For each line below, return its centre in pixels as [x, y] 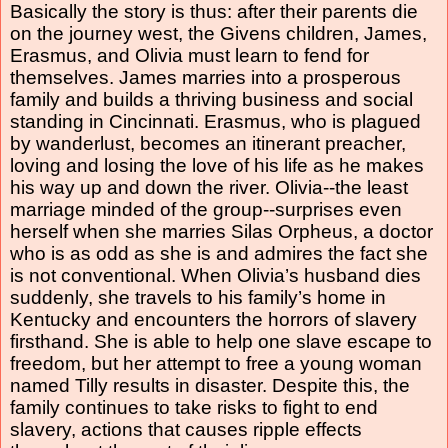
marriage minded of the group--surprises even [206, 209]
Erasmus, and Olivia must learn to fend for [189, 55]
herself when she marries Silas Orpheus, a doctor [221, 231]
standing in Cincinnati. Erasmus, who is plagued [215, 121]
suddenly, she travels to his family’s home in [198, 297]
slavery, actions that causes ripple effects [186, 429]
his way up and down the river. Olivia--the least [209, 187]
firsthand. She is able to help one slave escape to [221, 341]
